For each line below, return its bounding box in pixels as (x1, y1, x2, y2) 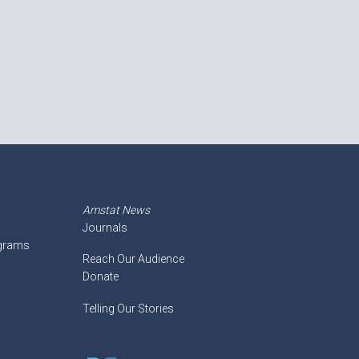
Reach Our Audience (83, 252, 185, 266)
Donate (83, 270, 119, 284)
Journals (83, 220, 128, 234)
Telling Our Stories (83, 301, 175, 315)
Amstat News (83, 203, 151, 216)
